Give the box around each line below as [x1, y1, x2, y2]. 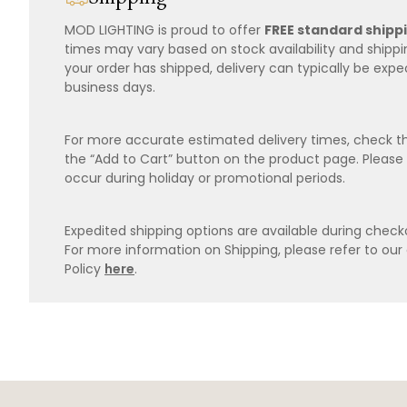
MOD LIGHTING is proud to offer [65, 21, 264, 40]
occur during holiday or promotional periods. [65, 169, 345, 188]
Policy [65, 260, 104, 279]
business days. [65, 78, 155, 97]
